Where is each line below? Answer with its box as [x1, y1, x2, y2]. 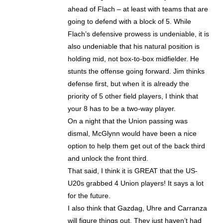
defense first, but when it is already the [68, 80, 190, 88]
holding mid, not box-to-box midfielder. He [68, 55, 200, 63]
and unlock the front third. [68, 154, 149, 162]
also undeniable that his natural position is [68, 42, 200, 50]
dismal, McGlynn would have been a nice [68, 129, 197, 137]
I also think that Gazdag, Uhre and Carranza [68, 204, 208, 212]
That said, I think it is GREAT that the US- [68, 167, 198, 175]
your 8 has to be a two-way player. [68, 105, 176, 112]
